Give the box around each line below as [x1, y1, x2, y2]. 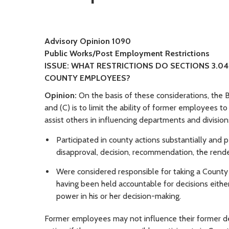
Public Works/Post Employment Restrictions [44, 48, 210, 58]
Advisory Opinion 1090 [44, 36, 131, 46]
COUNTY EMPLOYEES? [44, 73, 130, 83]
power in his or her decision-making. [56, 191, 181, 201]
